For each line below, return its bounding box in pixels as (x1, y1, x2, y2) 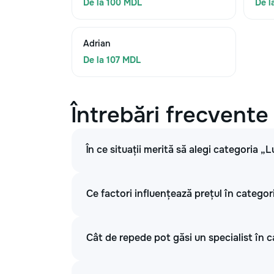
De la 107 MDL (83, 54, 141, 65)
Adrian (83, 38, 110, 49)
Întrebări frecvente (72, 101, 268, 129)
